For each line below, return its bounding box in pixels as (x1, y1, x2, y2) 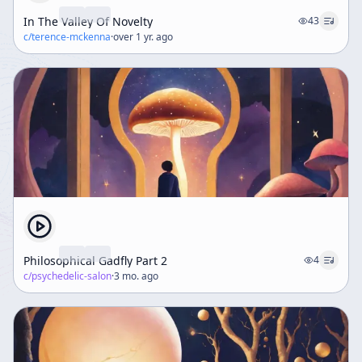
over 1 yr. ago (113, 30, 173, 44)
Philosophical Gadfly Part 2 (23, 252, 167, 268)
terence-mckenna (32, 30, 111, 44)
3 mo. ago (114, 269, 158, 283)
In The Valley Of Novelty (23, 13, 153, 29)
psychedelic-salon (32, 269, 112, 283)
